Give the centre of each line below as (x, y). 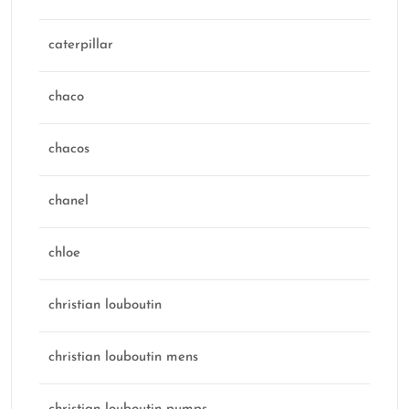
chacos (69, 150)
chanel (68, 202)
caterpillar (81, 46)
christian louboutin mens (123, 358)
